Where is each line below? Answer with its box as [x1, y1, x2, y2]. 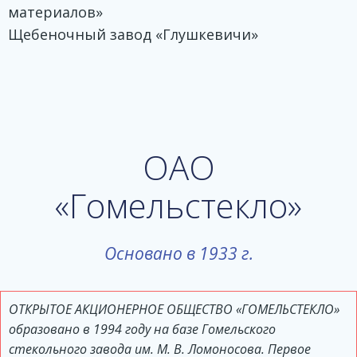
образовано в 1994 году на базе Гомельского [9, 320, 276, 339]
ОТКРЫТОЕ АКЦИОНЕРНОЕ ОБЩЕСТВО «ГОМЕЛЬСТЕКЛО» [9, 300, 339, 319]
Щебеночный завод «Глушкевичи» [8, 25, 258, 45]
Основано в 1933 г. [104, 242, 253, 265]
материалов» [8, 2, 103, 22]
